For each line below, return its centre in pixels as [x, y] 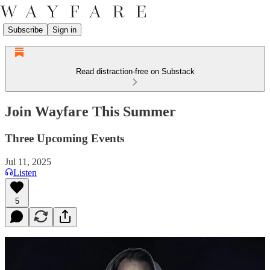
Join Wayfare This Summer [90, 111]
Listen [25, 172]
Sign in [64, 30]
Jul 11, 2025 [28, 162]
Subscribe [25, 30]
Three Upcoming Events [64, 138]
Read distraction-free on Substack [135, 71]
